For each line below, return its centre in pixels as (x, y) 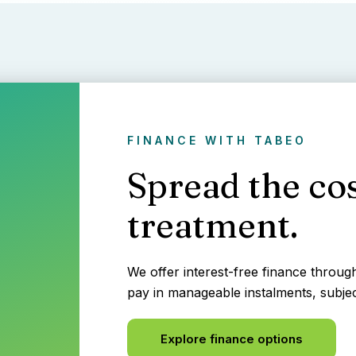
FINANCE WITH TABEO (217, 140)
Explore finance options (232, 339)
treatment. (213, 225)
